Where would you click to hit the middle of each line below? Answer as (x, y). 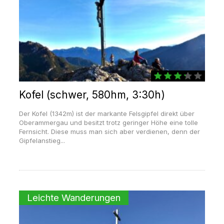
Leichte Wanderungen (73, 198)
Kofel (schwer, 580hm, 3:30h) (92, 95)
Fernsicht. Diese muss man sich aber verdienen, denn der (109, 132)
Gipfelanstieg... (42, 141)
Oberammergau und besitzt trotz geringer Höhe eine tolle (108, 123)
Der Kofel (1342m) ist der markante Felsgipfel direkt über (106, 114)
